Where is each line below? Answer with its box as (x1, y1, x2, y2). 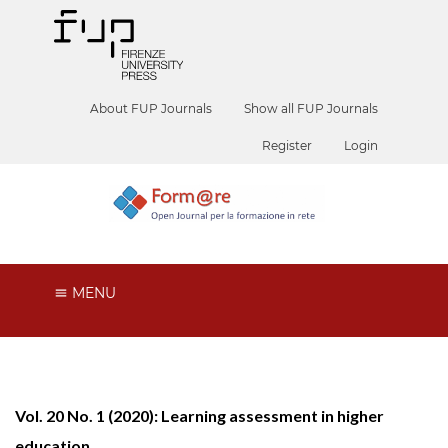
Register (262, 138, 313, 153)
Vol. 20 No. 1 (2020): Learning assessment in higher (15, 405, 384, 425)
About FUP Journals (90, 101, 213, 116)
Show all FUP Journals (244, 101, 379, 116)
